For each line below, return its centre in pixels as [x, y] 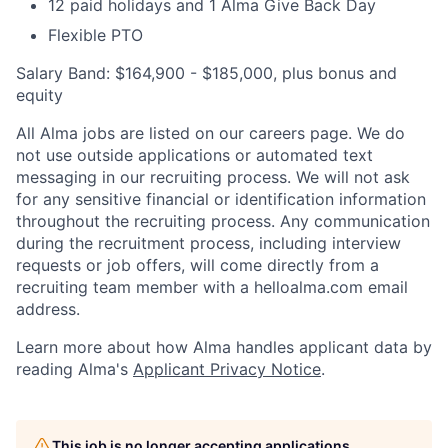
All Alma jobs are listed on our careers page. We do [210, 133]
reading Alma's [74, 369]
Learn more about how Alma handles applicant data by [224, 347]
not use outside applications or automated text [194, 155]
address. [48, 309]
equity [39, 95]
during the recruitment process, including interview [208, 243]
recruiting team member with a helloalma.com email [212, 287]
